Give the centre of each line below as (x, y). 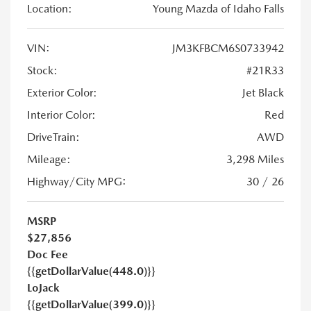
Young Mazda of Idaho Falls (218, 9)
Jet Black (263, 93)
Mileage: (49, 160)
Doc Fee (48, 255)
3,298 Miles (255, 160)
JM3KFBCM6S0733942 (228, 49)
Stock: (42, 71)
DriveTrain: (53, 137)
